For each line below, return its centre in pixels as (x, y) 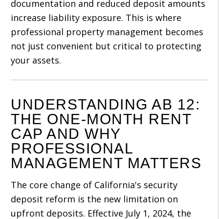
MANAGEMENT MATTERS (106, 163)
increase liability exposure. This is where (96, 18)
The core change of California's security (94, 185)
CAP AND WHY (66, 134)
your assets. (36, 60)
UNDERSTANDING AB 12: (106, 104)
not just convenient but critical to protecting (106, 46)
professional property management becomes (107, 32)
